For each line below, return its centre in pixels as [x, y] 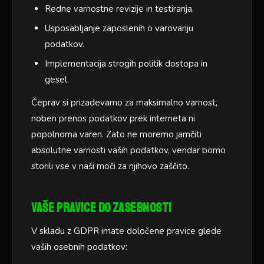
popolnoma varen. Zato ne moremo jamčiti [116, 134]
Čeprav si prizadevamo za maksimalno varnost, [124, 102]
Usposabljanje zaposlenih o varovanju [119, 28]
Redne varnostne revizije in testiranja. [119, 9]
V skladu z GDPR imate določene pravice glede [126, 231]
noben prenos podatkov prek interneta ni [113, 118]
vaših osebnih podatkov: [79, 247]
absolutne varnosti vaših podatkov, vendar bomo [128, 150]
